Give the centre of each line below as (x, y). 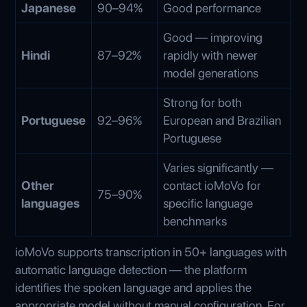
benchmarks (195, 221)
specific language (208, 203)
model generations (211, 73)
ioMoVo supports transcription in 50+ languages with (151, 251)
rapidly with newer (211, 55)
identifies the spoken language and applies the (134, 287)
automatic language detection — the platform (131, 269)
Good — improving (213, 37)
